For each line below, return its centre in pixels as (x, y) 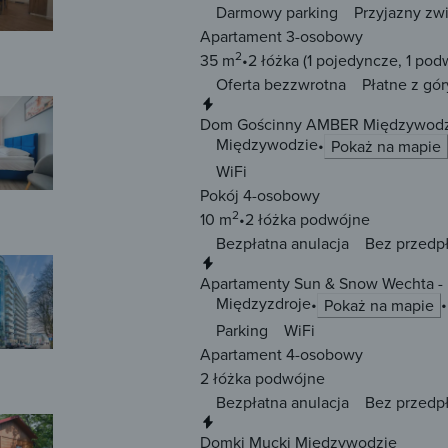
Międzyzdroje (263, 303)
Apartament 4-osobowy (281, 354)
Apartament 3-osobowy (281, 36)
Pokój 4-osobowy (260, 195)
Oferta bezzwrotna (281, 84)
